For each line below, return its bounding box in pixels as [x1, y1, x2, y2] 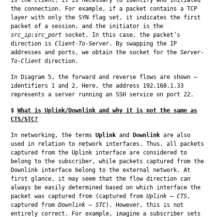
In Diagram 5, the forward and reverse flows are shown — [11, 73, 198, 80]
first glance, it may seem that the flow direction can [11, 175, 191, 182]
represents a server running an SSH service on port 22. [11, 91, 194, 98]
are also [160, 131, 191, 139]
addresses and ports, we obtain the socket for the [11, 48, 181, 56]
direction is [11, 40, 55, 47]
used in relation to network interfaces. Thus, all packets [11, 140, 204, 147]
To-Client [11, 57, 42, 64]
